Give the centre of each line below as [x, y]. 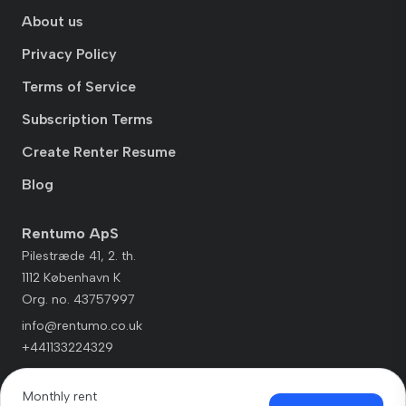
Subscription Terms [87, 120]
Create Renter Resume [99, 152]
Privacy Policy [69, 54]
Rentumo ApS [70, 234]
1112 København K [71, 278]
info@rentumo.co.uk [82, 326]
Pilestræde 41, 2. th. [79, 256]
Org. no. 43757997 [78, 300]
